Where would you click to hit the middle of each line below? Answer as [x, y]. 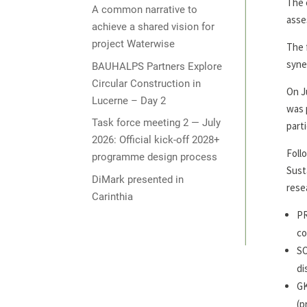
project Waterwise [134, 44]
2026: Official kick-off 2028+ [156, 140]
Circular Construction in [147, 83]
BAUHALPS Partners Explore [157, 66]
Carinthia [113, 196]
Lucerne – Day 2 [129, 100]
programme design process [155, 157]
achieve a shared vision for [153, 27]
